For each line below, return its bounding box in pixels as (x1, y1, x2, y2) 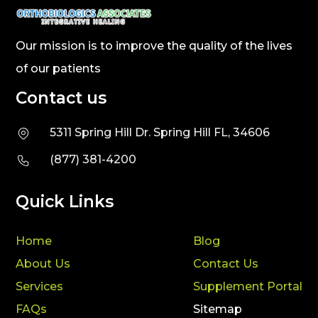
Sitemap (192, 302, 242, 316)
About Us (16, 256, 71, 270)
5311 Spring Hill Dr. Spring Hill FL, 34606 (49, 125, 270, 139)
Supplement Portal (192, 279, 302, 293)
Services (16, 279, 64, 293)
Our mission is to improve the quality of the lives (16, 38, 293, 53)
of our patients (16, 61, 102, 75)
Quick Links (16, 191, 114, 212)
